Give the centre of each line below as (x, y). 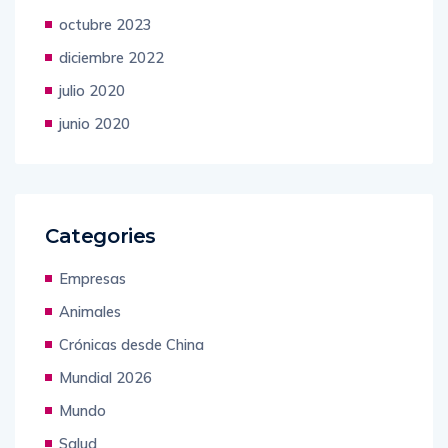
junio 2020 (94, 124)
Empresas (92, 279)
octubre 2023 (105, 25)
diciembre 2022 (111, 58)
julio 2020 (92, 91)
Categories (100, 236)
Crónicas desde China (131, 345)
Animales (90, 312)
